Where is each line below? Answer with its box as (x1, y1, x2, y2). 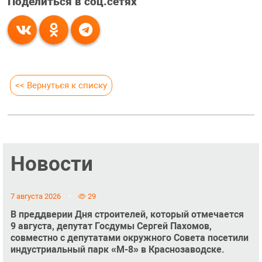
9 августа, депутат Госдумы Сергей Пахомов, (10, 220, 212, 232)
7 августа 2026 (10, 191, 61, 201)
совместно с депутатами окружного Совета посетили (10, 232, 249, 243)
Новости (10, 151, 93, 177)
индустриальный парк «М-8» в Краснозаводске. (10, 243, 225, 255)
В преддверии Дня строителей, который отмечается (10, 208, 244, 220)
